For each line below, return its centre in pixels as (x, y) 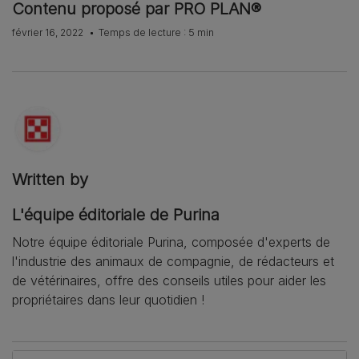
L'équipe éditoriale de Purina (116, 214)
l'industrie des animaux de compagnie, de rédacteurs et (173, 261)
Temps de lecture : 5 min (156, 32)
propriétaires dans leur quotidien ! (108, 299)
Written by (50, 179)
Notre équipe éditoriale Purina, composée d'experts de (171, 242)
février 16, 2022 (49, 32)
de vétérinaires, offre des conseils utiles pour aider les (169, 280)
